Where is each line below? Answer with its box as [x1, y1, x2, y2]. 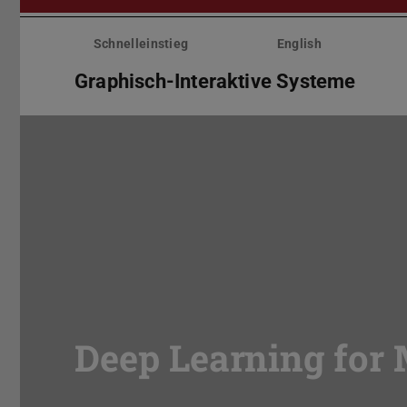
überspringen [15, 30, 103, 47]
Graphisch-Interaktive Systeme [74, 69, 356, 93]
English [276, 36, 322, 52]
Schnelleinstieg [93, 36, 189, 52]
